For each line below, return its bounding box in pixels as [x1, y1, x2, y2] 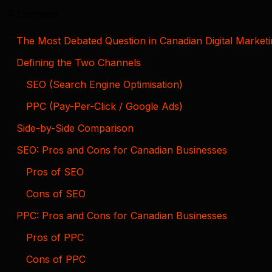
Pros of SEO [26, 165, 84, 178]
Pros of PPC [26, 231, 84, 243]
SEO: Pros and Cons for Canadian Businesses [16, 143, 227, 156]
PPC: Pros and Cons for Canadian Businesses [16, 209, 227, 222]
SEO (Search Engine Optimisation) [26, 78, 183, 90]
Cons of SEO [26, 187, 86, 200]
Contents [15, 7, 59, 20]
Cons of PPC [26, 253, 86, 265]
